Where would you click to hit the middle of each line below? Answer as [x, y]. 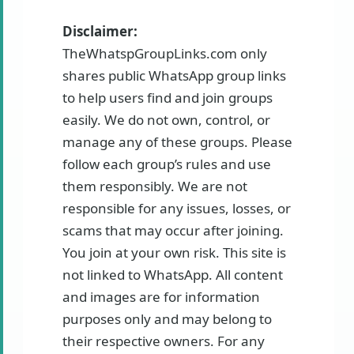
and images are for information [161, 297]
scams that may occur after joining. [173, 231]
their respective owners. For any [164, 341]
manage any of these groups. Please [177, 142]
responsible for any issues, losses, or [177, 209]
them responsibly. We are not [155, 186]
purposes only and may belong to [167, 319]
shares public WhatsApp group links [174, 76]
